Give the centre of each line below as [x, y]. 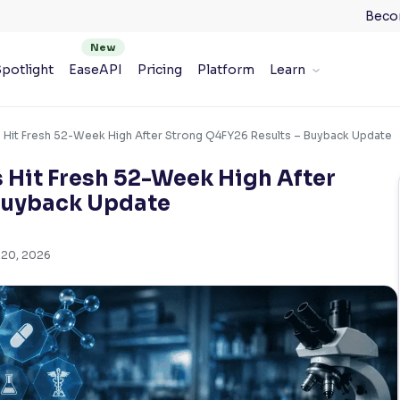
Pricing [159, 69]
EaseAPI [95, 69]
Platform [225, 69]
